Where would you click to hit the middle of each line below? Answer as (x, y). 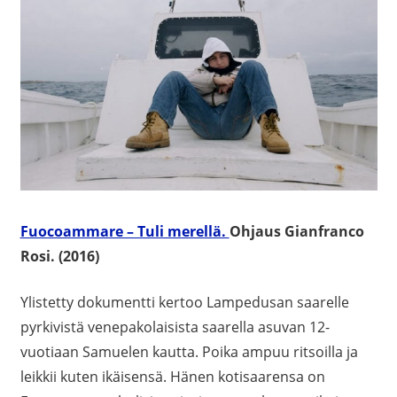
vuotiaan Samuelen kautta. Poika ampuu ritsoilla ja (189, 352)
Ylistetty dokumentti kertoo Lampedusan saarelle (184, 303)
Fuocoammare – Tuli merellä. (125, 232)
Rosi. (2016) (59, 257)
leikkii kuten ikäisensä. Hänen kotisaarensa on (172, 377)
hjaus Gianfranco (302, 232)
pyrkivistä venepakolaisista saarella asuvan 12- (175, 327)
